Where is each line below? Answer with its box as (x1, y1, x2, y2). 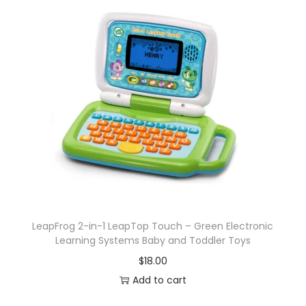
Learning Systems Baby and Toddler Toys (55, 234, 251, 247)
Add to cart (132, 273, 186, 287)
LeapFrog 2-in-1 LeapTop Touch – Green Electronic (32, 219, 274, 233)
